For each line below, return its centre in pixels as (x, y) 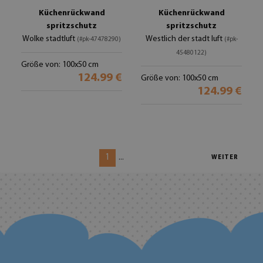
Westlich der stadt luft (185, 39)
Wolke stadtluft (50, 39)
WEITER (225, 158)
